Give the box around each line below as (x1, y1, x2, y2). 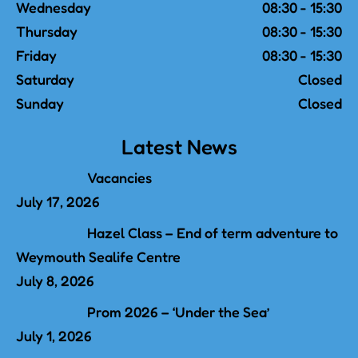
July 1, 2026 (16, 327, 92, 344)
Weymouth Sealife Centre (16, 248, 181, 265)
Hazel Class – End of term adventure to (86, 224, 338, 241)
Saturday (16, 70, 74, 88)
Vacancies (86, 169, 152, 186)
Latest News (121, 134, 237, 159)
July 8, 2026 (16, 272, 94, 289)
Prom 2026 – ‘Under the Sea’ (86, 303, 269, 320)
